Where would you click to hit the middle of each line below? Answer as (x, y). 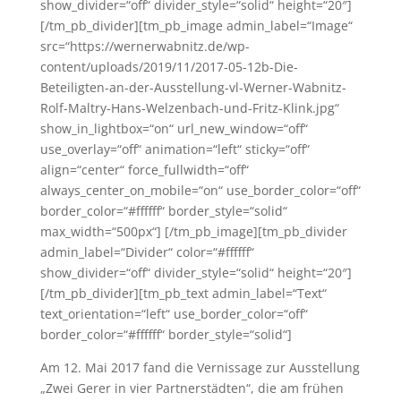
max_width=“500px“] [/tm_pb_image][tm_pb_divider (193, 231)
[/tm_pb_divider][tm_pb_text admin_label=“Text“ (183, 293)
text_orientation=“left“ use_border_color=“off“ (174, 314)
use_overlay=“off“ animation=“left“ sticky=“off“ (175, 149)
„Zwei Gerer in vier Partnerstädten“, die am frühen (192, 388)
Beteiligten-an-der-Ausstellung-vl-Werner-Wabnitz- (193, 87)
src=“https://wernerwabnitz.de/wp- (145, 46)
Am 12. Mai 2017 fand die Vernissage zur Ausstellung (200, 367)
